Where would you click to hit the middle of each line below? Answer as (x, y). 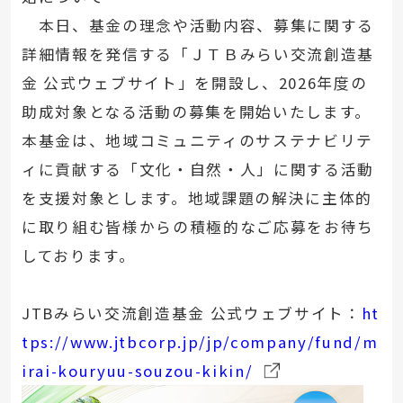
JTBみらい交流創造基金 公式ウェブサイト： (191, 313)
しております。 (78, 255)
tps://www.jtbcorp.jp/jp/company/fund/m (200, 341)
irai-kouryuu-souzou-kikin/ (137, 370)
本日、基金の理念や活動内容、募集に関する (197, 25)
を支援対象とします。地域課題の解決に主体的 (197, 197)
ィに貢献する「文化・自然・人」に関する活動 (197, 169)
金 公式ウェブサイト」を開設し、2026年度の (194, 82)
